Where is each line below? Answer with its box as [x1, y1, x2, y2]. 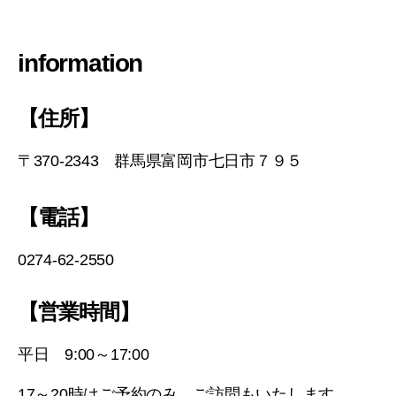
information [18, 49, 143, 77]
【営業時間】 [18, 299, 141, 324]
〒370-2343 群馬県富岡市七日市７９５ [18, 151, 303, 170]
